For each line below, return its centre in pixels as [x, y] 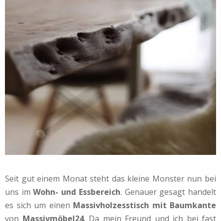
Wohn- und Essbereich [77, 192]
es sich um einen [39, 205]
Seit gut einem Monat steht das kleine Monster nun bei [110, 179]
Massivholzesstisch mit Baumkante [145, 205]
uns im [19, 192]
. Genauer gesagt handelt [168, 192]
